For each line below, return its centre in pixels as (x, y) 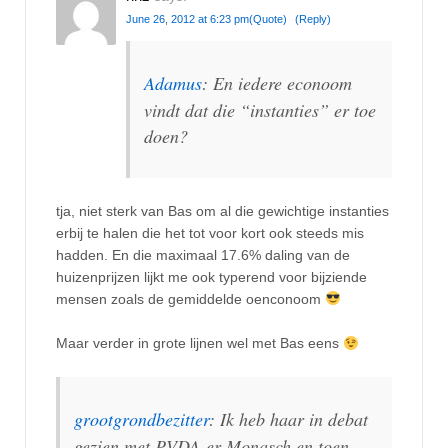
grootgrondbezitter (141, 418)
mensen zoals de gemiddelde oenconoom (190, 298)
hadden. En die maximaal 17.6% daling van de (203, 254)
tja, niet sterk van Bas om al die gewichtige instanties (222, 210)
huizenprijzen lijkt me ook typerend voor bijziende (211, 276)
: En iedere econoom (277, 82)
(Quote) (268, 18)
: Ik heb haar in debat (288, 418)
